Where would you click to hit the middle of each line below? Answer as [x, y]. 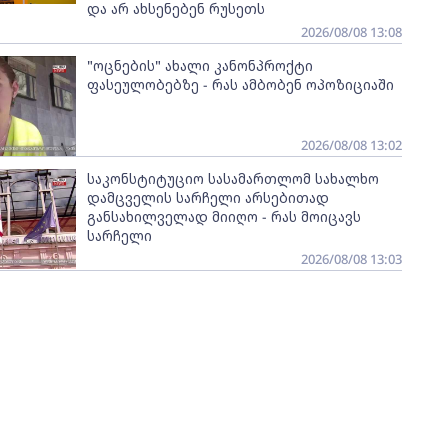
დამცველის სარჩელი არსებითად [207, 197]
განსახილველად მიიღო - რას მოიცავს [223, 216]
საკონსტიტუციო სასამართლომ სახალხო [232, 178]
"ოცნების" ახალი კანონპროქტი [199, 65]
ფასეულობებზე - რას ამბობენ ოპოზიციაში [240, 84]
